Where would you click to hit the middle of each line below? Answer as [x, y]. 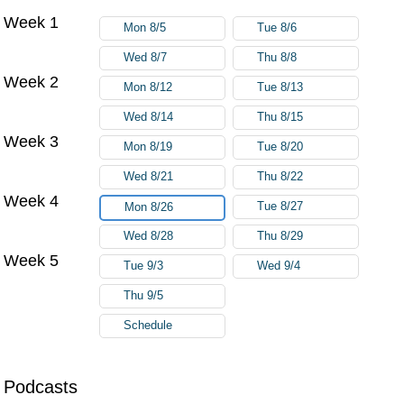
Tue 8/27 [280, 206]
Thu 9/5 [144, 295]
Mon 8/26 [149, 207]
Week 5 [32, 260]
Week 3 [32, 141]
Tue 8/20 [280, 147]
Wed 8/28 [149, 236]
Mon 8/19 [148, 147]
